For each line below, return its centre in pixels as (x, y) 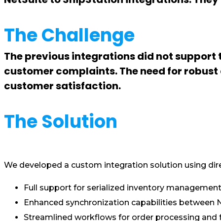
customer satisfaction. (62, 86)
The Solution (61, 122)
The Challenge (69, 35)
